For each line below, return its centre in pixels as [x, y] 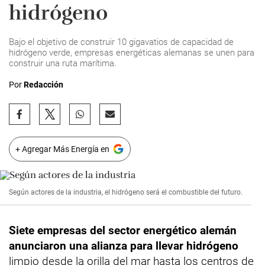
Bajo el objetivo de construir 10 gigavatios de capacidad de [121, 42]
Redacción [43, 85]
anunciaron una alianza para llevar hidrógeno [124, 246]
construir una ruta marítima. [63, 63]
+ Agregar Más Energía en [62, 149]
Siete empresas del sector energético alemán [123, 230]
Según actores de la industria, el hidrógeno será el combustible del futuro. [126, 192]
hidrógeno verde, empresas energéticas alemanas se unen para [132, 53]
